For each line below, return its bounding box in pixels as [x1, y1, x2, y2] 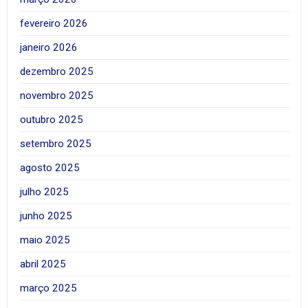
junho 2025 [20, 210, 73, 223]
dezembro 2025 [20, 65, 94, 78]
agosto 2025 [20, 162, 80, 175]
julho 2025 [20, 186, 69, 199]
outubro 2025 [20, 113, 84, 126]
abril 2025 [20, 258, 67, 271]
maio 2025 [20, 234, 71, 247]
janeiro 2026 [20, 41, 78, 54]
